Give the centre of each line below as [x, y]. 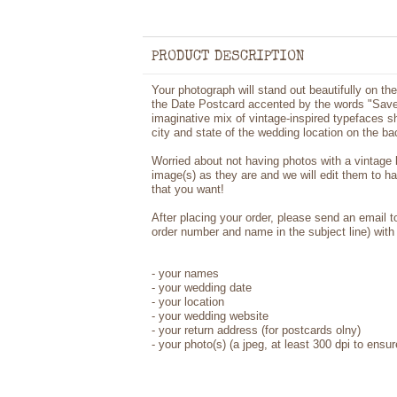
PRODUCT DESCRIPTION [228, 58]
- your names [185, 273]
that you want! [188, 189]
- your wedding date [202, 288]
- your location [188, 302]
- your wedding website [210, 316]
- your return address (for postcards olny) [256, 330]
